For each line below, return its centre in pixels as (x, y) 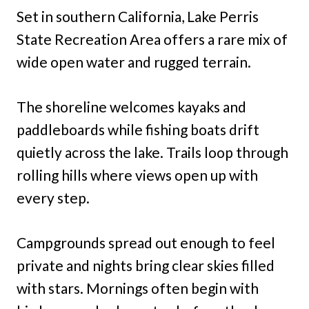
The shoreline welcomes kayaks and (131, 107)
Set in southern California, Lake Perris (138, 16)
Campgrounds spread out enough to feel (146, 242)
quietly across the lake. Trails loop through (152, 152)
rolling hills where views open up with (137, 175)
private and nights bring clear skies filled (146, 265)
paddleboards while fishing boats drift (138, 129)
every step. (53, 198)
